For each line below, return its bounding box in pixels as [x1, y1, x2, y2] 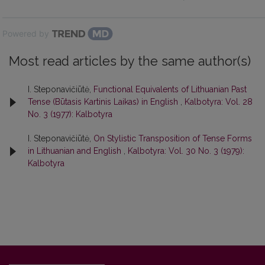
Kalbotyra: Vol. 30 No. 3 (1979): [128, 146, 244, 156]
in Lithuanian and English [28, 146, 124, 156]
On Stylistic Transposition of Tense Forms [93, 134, 252, 143]
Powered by [2, 28, 49, 38]
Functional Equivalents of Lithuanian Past [93, 85, 247, 94]
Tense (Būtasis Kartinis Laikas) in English [28, 97, 180, 106]
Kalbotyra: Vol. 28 [185, 97, 253, 106]
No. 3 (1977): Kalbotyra [28, 109, 112, 119]
